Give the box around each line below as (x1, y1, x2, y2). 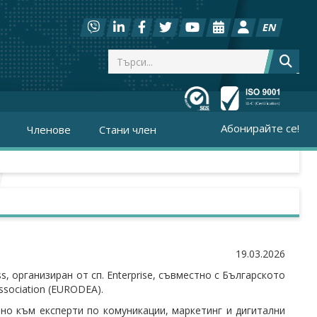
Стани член (99, 122, 156, 137)
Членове (27, 122, 71, 137)
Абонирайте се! (221, 121, 299, 135)
